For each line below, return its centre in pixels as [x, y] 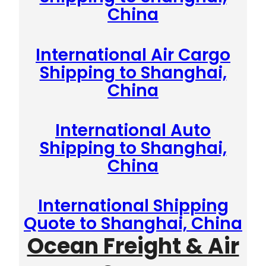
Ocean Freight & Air [133, 246]
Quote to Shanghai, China [133, 224]
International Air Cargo [133, 55]
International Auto [133, 130]
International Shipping [133, 206]
